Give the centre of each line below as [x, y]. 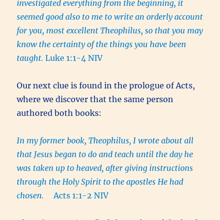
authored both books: [59, 113]
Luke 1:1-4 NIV [73, 58]
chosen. [35, 195]
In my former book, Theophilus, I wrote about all [105, 140]
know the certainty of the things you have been [102, 44]
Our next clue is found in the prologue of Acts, [106, 85]
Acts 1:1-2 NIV [81, 195]
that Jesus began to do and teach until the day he [105, 154]
